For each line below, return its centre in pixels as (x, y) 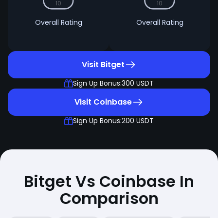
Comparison (109, 198)
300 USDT (138, 83)
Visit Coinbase (103, 102)
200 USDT (138, 121)
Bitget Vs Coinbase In (109, 181)
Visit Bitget (103, 64)
